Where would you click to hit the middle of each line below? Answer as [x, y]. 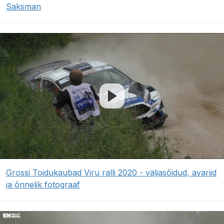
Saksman [23, 7]
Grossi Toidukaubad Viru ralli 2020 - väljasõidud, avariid [111, 173]
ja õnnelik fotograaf [43, 185]
